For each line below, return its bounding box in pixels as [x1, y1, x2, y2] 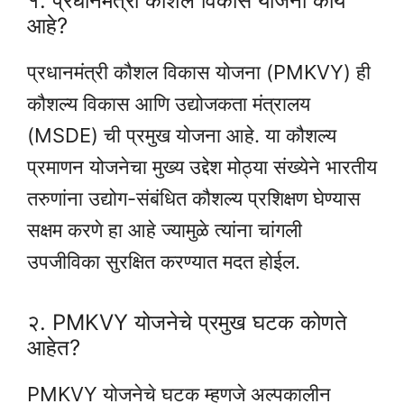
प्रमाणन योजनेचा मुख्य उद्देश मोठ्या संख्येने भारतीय [27, 155, 377, 179]
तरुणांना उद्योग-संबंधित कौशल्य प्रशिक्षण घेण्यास [27, 187, 361, 211]
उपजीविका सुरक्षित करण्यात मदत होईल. [27, 250, 300, 274]
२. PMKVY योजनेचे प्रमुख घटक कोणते [27, 308, 347, 335]
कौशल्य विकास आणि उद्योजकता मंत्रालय [27, 92, 310, 116]
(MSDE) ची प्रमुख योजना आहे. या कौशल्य [27, 124, 336, 148]
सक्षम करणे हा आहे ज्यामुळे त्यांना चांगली [27, 218, 302, 243]
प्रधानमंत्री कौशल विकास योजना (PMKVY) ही [27, 60, 371, 85]
